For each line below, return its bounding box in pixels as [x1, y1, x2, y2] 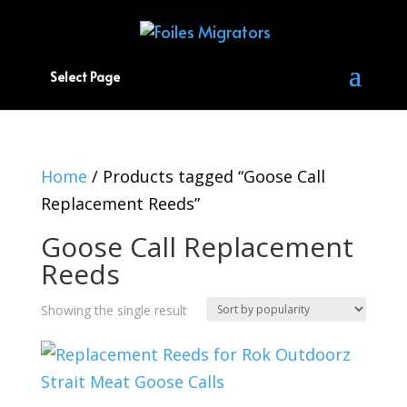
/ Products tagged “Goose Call [86, 165, 325, 188]
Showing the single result [40, 302, 187, 320]
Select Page [49, 68, 120, 86]
